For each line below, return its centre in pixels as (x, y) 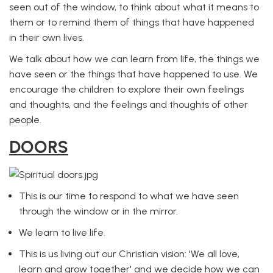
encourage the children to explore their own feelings (126, 89)
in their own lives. (47, 37)
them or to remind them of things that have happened (132, 22)
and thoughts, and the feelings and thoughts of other (129, 104)
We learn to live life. (62, 232)
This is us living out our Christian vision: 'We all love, (129, 254)
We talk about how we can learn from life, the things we (134, 58)
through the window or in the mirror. (98, 211)
